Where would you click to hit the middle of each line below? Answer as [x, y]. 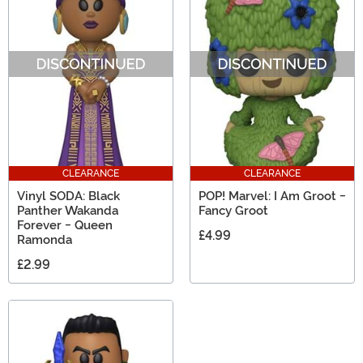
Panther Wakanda [68, 210]
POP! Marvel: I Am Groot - [272, 196]
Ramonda [45, 239]
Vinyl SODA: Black [68, 196]
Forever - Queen [65, 225]
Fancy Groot [233, 210]
